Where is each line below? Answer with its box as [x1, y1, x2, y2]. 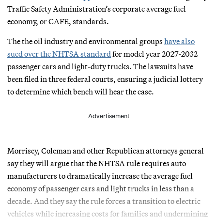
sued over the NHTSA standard [7, 48, 111, 59]
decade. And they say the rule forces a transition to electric [7, 196, 201, 206]
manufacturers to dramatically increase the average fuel [7, 170, 193, 181]
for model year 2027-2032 [111, 48, 198, 59]
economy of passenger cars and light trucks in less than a [7, 183, 194, 193]
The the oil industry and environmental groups [7, 36, 164, 46]
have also [164, 36, 195, 46]
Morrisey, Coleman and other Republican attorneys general [7, 145, 204, 155]
